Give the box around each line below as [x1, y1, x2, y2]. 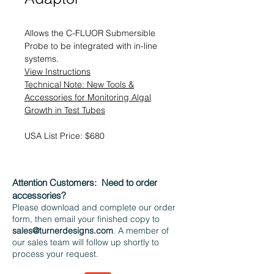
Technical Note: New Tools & [24, 79, 134, 90]
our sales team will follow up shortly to [12, 237, 159, 248]
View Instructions [24, 66, 91, 77]
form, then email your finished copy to [12, 213, 160, 224]
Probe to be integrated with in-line [24, 40, 157, 51]
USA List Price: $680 [24, 130, 105, 141]
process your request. [12, 248, 98, 259]
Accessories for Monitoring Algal [24, 92, 151, 103]
